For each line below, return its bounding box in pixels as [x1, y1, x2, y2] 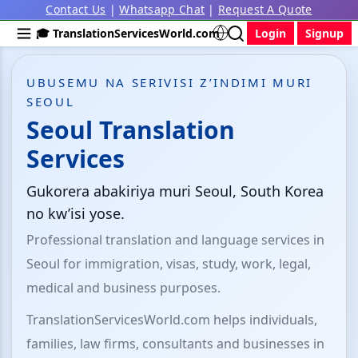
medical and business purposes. [26, 279, 221, 296]
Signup [305, 26, 344, 41]
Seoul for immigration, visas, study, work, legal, [26, 255, 311, 272]
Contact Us [46, 2, 106, 17]
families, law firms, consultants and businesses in [26, 335, 324, 352]
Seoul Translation [26, 113, 235, 146]
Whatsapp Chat [119, 2, 205, 17]
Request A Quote [218, 2, 312, 17]
